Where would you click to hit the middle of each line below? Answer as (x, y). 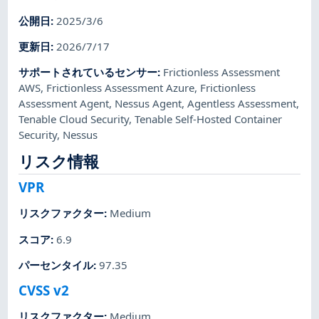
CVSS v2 (44, 291)
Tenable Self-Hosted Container (209, 119)
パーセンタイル (56, 265)
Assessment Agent (64, 104)
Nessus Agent (148, 104)
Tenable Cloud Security (74, 119)
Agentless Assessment (242, 104)
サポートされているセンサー (88, 72)
